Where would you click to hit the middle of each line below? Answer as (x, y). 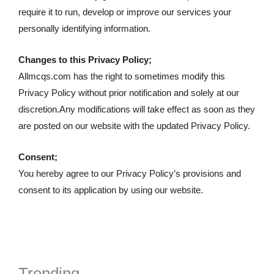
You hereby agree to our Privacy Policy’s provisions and (130, 174)
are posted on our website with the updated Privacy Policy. (134, 126)
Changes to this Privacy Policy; (85, 60)
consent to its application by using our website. (111, 190)
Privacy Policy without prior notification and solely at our (129, 93)
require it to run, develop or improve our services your (125, 12)
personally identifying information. (84, 29)
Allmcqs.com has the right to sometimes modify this (122, 76)
